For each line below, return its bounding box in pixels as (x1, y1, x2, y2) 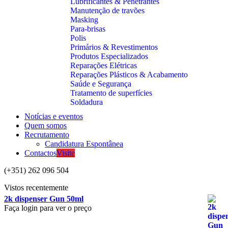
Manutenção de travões (70, 6, 145, 15)
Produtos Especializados (70, 52, 148, 61)
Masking (70, 15, 98, 24)
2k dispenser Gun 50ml (4, 194, 83, 203)
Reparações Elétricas (70, 61, 137, 70)
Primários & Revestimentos (70, 43, 158, 51)
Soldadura (70, 98, 103, 106)
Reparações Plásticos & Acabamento (70, 70, 188, 79)
